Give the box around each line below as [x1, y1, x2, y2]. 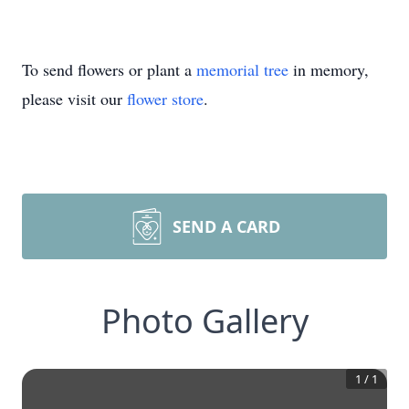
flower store [127, 88, 204, 110]
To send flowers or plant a [22, 58, 196, 80]
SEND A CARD [173, 215, 280, 237]
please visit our [22, 88, 127, 110]
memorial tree [196, 58, 288, 80]
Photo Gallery [100, 299, 309, 343]
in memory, [288, 58, 369, 80]
